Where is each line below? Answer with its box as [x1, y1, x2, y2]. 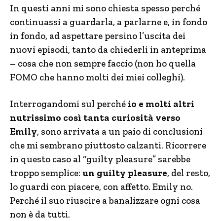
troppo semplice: [10, 167, 82, 179]
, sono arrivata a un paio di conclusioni [37, 126, 203, 137]
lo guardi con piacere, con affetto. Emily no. [10, 181, 193, 192]
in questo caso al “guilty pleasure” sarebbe [10, 153, 190, 165]
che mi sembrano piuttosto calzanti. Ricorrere [10, 140, 206, 151]
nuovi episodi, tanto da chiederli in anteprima [10, 44, 206, 55]
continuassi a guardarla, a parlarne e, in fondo [10, 16, 207, 28]
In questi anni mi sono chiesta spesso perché [10, 2, 200, 14]
